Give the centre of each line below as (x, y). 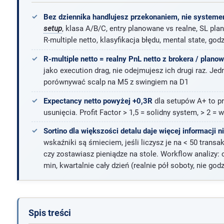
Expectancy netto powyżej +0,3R (98, 101)
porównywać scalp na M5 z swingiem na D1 (116, 82)
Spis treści (49, 213)
